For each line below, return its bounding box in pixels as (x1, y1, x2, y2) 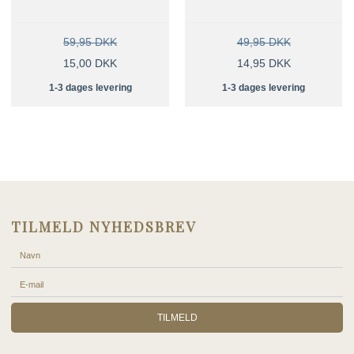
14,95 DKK (236, 56, 291, 70)
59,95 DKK (63, 35, 118, 48)
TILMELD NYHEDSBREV (11, 217, 197, 236)
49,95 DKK (236, 35, 291, 48)
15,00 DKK (63, 56, 118, 70)
